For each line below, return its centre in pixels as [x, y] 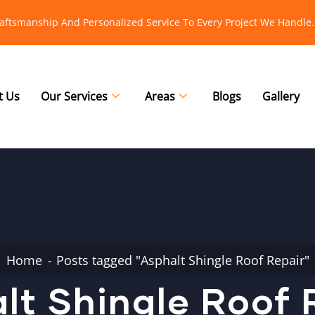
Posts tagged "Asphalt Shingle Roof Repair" [182, 260]
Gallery [281, 97]
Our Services [74, 97]
